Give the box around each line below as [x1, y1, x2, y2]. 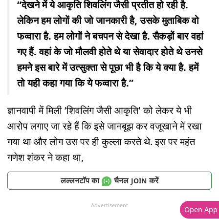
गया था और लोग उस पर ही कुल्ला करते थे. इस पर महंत [7, 135, 195, 149]
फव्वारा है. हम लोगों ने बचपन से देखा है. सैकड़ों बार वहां [17, 29, 203, 43]
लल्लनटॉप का [61, 175, 99, 186]
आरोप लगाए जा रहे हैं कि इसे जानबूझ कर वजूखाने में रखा [7, 119, 202, 133]
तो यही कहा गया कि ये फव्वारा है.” [17, 76, 133, 90]
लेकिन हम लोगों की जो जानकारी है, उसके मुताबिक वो [17, 14, 199, 27]
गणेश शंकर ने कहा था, [7, 151, 84, 164]
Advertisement [91, 201, 128, 209]
